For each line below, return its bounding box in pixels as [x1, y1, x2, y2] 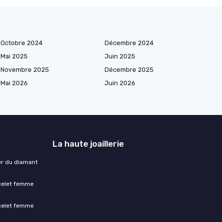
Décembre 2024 [105, 39, 154, 47]
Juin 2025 [105, 53, 135, 60]
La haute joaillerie [53, 139, 124, 149]
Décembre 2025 [105, 66, 154, 74]
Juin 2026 [105, 79, 135, 87]
